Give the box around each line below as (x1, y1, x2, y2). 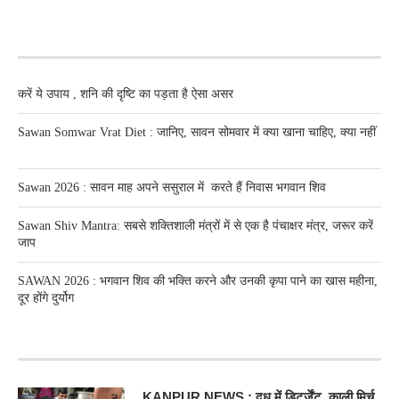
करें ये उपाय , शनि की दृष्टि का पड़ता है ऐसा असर (18, 87, 237, 102)
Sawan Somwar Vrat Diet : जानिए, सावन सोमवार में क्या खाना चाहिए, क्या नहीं (18, 126, 376, 140)
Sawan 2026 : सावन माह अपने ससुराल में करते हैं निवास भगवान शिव (18, 181, 326, 195)
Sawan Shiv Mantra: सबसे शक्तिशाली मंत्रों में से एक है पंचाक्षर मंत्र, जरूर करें (18, 219, 373, 233)
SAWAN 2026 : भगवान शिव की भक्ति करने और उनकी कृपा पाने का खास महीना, (18, 274, 378, 289)
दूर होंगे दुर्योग (18, 291, 74, 305)
